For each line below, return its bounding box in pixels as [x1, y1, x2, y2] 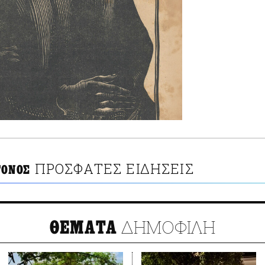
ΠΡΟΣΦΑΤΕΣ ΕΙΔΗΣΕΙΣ [34, 160, 194, 178]
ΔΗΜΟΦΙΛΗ [117, 215, 216, 239]
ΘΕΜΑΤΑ [49, 217, 118, 239]
